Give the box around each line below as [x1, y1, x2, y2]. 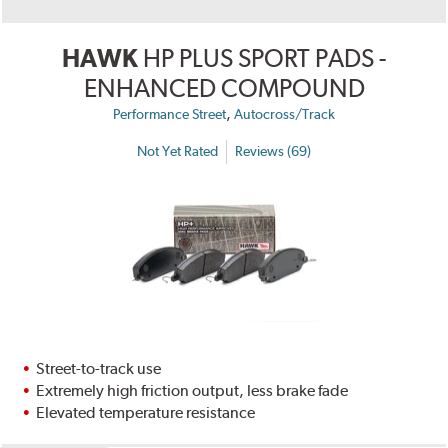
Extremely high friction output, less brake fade [36, 380, 349, 400]
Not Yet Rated [137, 143, 218, 160]
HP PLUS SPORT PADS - [143, 42, 386, 73]
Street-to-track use [36, 358, 162, 378]
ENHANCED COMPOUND [83, 72, 365, 103]
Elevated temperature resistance [36, 402, 256, 422]
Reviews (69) [235, 143, 311, 160]
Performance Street [113, 105, 226, 122]
